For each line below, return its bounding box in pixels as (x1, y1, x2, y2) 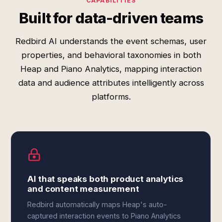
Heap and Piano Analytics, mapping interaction (20, 64, 202, 74)
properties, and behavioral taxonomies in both (21, 50, 201, 60)
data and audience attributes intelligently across (18, 78, 204, 88)
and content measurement (27, 184, 139, 194)
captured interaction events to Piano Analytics (27, 212, 181, 220)
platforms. (91, 92, 131, 102)
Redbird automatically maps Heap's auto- (27, 200, 167, 209)
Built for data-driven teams (19, 9, 203, 27)
